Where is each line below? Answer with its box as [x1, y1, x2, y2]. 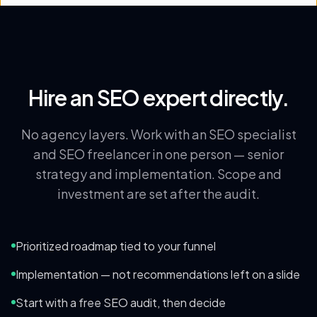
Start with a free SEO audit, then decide [16, 295, 226, 310]
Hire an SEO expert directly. [28, 84, 289, 111]
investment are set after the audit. [57, 185, 260, 202]
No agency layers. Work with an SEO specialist [21, 126, 296, 142]
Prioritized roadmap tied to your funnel [16, 238, 216, 253]
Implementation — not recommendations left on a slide [16, 267, 300, 282]
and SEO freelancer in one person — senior [33, 146, 284, 162]
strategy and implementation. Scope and [35, 166, 282, 182]
